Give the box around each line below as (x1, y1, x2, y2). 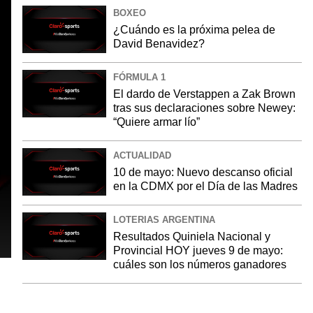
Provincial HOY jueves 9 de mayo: (113, 245, 283, 256)
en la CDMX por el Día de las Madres (113, 180, 298, 192)
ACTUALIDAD (113, 150, 171, 161)
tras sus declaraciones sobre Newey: (113, 102, 296, 114)
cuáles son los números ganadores (113, 259, 286, 270)
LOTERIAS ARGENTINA (113, 214, 215, 225)
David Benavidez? (113, 38, 205, 50)
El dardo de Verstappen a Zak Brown (113, 88, 296, 100)
